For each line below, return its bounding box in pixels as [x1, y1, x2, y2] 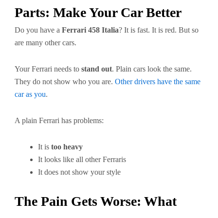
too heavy [51, 143, 83, 151]
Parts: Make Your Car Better [15, 5, 182, 20]
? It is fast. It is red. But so [119, 26, 199, 34]
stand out [81, 65, 112, 73]
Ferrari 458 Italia [62, 26, 119, 34]
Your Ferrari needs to [15, 65, 81, 73]
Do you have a [15, 26, 62, 34]
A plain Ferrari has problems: [15, 116, 104, 125]
